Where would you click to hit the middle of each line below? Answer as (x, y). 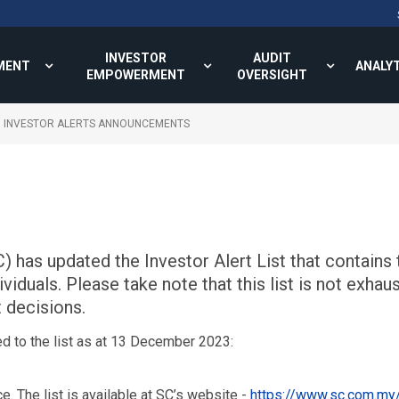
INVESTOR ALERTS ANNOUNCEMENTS (97, 124)
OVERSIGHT (272, 75)
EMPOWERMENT (135, 75)
